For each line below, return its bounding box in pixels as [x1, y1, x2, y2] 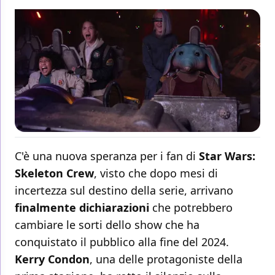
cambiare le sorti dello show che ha [15, 217, 199, 233]
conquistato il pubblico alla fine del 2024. [15, 234, 229, 250]
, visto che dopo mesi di [94, 166, 218, 181]
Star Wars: [199, 149, 255, 164]
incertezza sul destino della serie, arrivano [15, 183, 233, 198]
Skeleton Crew [15, 166, 94, 181]
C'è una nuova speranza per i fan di [15, 149, 199, 164]
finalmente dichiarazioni [15, 200, 149, 215]
